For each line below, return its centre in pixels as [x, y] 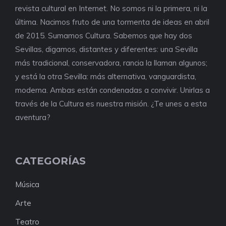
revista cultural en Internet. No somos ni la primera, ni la [111, 8]
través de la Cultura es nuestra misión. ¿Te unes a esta [111, 104]
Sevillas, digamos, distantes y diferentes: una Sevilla [106, 49]
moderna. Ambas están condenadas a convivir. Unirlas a [112, 90]
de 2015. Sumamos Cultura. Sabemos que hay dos [104, 36]
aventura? [33, 117]
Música [27, 184]
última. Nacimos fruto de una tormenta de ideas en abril [112, 22]
